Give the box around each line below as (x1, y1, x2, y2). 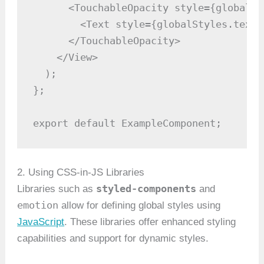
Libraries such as (17, 183, 97, 195)
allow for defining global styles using (61, 200, 221, 212)
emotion (17, 199, 59, 212)
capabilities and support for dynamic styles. (17, 233, 209, 245)
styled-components (96, 183, 197, 195)
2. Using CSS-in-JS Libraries (17, 167, 145, 179)
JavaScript (17, 216, 65, 228)
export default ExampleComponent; (33, 117, 222, 129)
